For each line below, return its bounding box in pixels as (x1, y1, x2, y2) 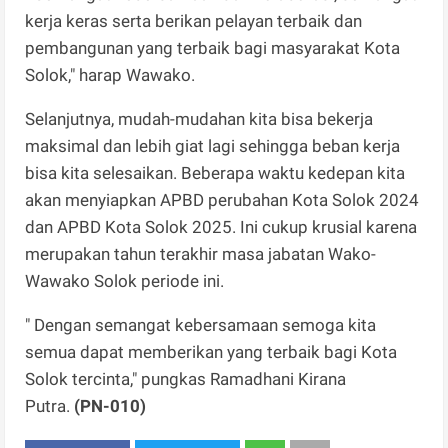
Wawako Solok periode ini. (25, 271, 225, 292)
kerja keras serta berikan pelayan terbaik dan (25, 11, 363, 32)
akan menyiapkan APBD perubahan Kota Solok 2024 (25, 190, 420, 211)
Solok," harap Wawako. (25, 65, 196, 86)
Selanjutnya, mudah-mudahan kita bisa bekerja (25, 109, 374, 130)
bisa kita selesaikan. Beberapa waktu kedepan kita (25, 163, 406, 184)
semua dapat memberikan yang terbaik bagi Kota (25, 342, 398, 363)
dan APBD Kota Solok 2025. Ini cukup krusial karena (25, 217, 418, 238)
